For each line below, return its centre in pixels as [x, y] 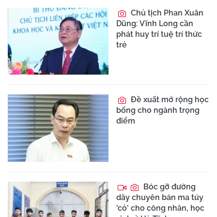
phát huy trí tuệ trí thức [159, 34]
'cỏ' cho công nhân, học [160, 208]
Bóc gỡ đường [169, 187]
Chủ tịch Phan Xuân [166, 13]
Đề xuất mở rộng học [169, 100]
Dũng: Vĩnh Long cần [155, 23]
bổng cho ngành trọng [158, 110]
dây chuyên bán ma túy [160, 197]
